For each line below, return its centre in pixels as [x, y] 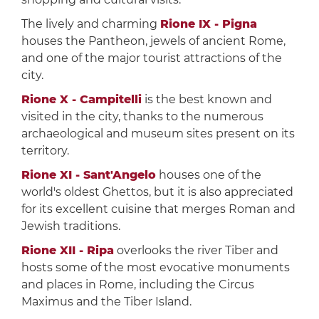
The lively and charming [90, 24]
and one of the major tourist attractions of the [151, 58]
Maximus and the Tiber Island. [106, 302]
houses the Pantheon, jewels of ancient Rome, [153, 41]
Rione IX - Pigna [208, 24]
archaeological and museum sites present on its [158, 134]
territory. [45, 151]
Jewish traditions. [70, 226]
